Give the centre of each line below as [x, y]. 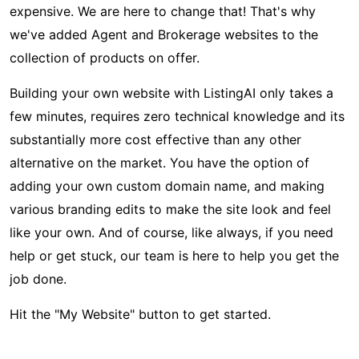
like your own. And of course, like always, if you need [171, 232]
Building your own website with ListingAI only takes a [171, 93]
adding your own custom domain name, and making [167, 186]
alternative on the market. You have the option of [159, 163]
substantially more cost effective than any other [155, 139]
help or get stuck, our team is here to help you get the [174, 256]
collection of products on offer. [105, 58]
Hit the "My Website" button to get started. [140, 314]
